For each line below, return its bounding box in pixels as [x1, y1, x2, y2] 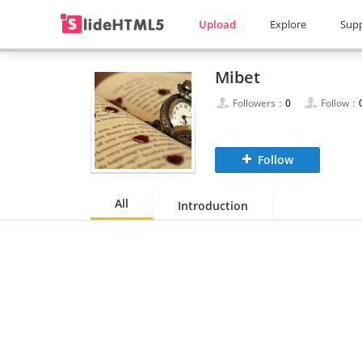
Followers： [233, 96, 285, 110]
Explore [270, 17, 306, 32]
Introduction [178, 198, 248, 213]
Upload [199, 17, 236, 32]
